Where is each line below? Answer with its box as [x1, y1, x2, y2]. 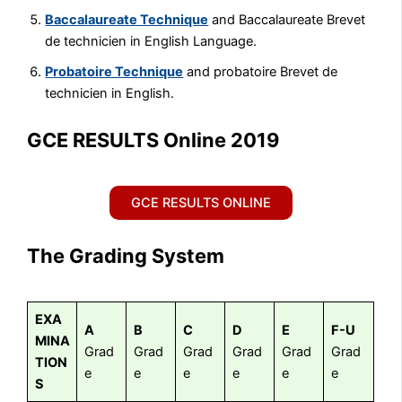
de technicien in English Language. [45, 33, 258, 50]
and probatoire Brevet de [183, 64, 338, 81]
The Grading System [27, 244, 225, 268]
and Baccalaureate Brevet [208, 12, 366, 29]
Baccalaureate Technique [45, 12, 209, 29]
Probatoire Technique [45, 64, 184, 81]
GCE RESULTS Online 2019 [27, 128, 280, 153]
